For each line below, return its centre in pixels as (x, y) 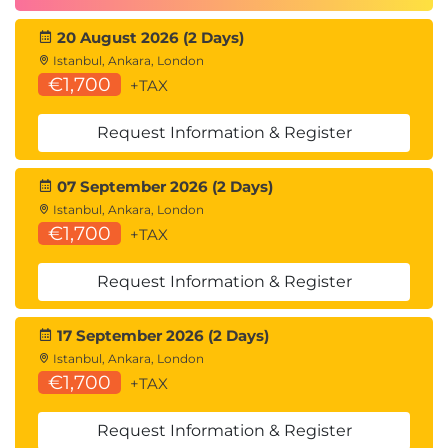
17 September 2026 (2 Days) (161, 335)
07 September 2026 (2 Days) (163, 186)
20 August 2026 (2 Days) (148, 37)
